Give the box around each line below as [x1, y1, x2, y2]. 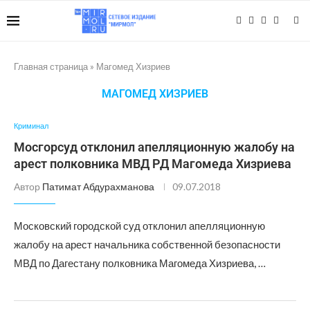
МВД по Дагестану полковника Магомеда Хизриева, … [14, 257, 266, 269]
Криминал [14, 121, 48, 130]
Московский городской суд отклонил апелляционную [14, 219, 265, 232]
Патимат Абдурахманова [42, 181, 154, 192]
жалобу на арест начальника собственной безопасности [14, 238, 280, 250]
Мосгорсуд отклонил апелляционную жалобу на [14, 140, 295, 154]
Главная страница [14, 61, 88, 72]
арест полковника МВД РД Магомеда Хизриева [14, 156, 291, 171]
